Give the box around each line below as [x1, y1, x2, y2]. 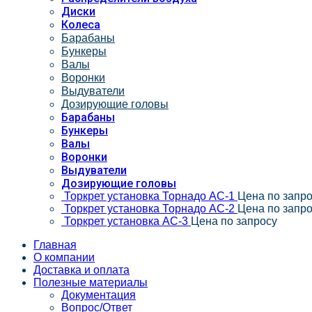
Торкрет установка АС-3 [64, 214, 191, 227]
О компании [33, 251, 95, 263]
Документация [61, 288, 136, 301]
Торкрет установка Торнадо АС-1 [64, 189, 237, 202]
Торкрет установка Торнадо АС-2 [64, 202, 237, 214]
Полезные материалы [33, 276, 148, 288]
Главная [33, 238, 77, 251]
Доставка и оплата [33, 263, 130, 276]
